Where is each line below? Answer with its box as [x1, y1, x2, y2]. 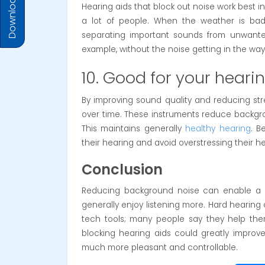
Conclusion [82, 159, 163, 179]
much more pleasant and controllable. [82, 241, 238, 253]
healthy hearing [185, 122, 251, 134]
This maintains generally [82, 122, 186, 134]
